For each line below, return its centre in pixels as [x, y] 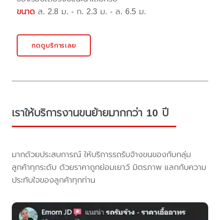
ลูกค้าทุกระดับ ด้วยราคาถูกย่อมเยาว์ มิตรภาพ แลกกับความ [109, 167]
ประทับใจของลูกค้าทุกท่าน [54, 180]
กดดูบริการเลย [54, 45]
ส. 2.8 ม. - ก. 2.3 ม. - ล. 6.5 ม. [91, 12]
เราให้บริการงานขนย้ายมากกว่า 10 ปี [90, 113]
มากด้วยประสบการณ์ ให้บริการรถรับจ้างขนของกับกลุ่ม [102, 154]
